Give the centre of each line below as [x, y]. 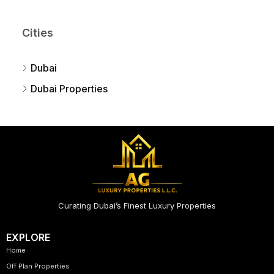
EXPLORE [28, 238]
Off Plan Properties [38, 266]
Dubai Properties [69, 89]
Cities [38, 33]
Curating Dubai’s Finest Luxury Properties [137, 206]
